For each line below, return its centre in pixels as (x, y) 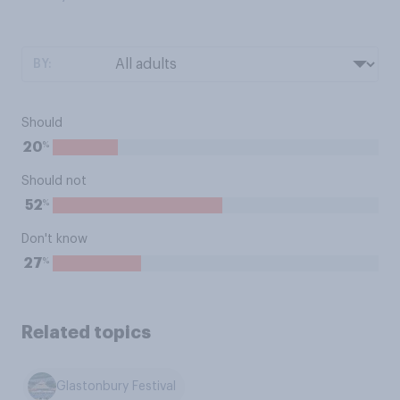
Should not (54, 181)
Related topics (86, 332)
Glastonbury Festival (117, 387)
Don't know (54, 239)
